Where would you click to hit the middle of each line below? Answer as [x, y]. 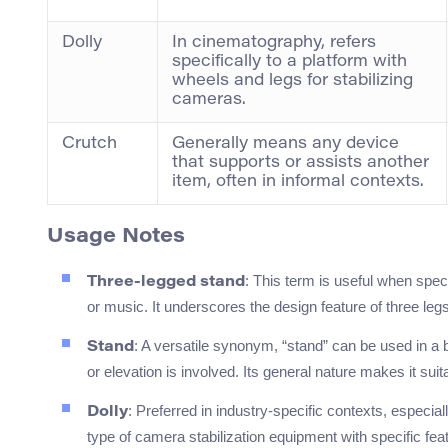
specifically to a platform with [289, 62]
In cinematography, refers [274, 43]
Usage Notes [116, 237]
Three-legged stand [166, 283]
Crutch [89, 144]
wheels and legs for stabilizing [292, 81]
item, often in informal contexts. [298, 182]
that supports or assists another [300, 163]
